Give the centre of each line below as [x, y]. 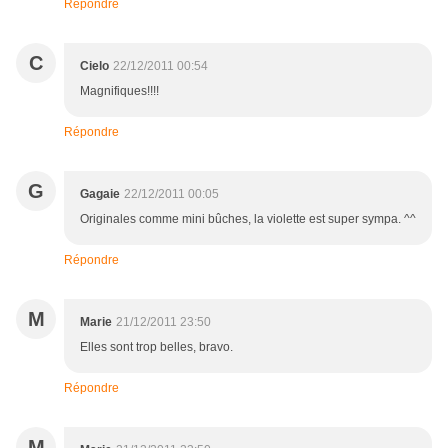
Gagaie [100, 194]
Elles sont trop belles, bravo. [156, 347]
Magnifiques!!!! [119, 91]
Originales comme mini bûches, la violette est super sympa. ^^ [248, 219]
